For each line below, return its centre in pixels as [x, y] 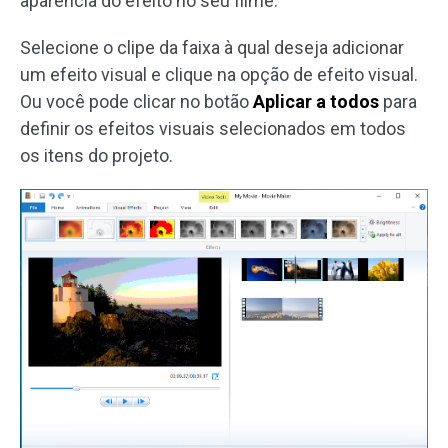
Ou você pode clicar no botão [136, 101]
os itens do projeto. [96, 155]
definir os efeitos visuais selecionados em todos [213, 128]
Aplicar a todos [316, 101]
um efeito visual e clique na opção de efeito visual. [219, 74]
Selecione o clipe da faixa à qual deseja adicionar [212, 47]
